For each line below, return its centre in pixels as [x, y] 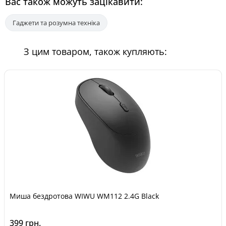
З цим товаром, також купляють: [95, 51]
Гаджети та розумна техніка [56, 23]
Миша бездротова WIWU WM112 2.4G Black [84, 196]
